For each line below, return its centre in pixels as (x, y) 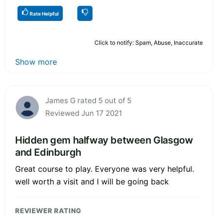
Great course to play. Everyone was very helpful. (105, 169)
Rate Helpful (44, 13)
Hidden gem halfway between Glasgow (104, 140)
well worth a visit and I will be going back (92, 181)
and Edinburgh (48, 152)
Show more (36, 62)
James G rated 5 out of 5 (88, 100)
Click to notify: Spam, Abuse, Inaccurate (149, 42)
